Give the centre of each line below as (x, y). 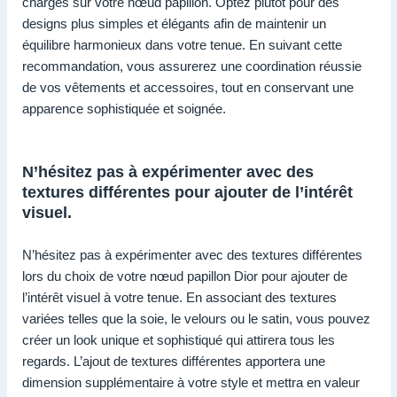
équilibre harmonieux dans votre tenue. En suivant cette (182, 44)
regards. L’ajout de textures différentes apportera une (174, 361)
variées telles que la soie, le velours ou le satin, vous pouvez (196, 318)
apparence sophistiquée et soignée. (124, 108)
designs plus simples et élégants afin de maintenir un (174, 23)
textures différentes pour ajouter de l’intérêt (187, 192)
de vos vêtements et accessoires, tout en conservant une (188, 87)
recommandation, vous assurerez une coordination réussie (192, 66)
